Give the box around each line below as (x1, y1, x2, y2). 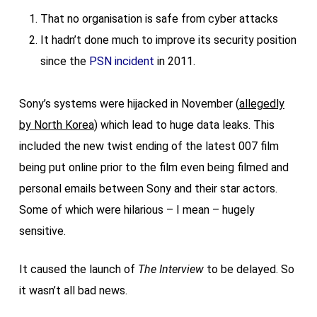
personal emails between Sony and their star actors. (18, 182, 277, 195)
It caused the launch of (18, 263, 138, 276)
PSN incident (88, 54, 154, 68)
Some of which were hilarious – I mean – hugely (18, 203, 255, 217)
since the (40, 54, 89, 68)
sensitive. (18, 224, 66, 238)
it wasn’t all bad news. (18, 284, 127, 297)
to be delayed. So (203, 263, 294, 276)
